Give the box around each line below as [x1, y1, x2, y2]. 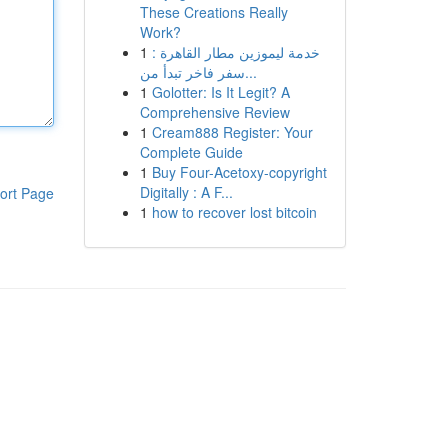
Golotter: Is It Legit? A [151, 82, 290, 102]
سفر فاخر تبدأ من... [244, 62, 257, 82]
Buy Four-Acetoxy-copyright [151, 162, 327, 182]
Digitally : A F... [139, 182, 233, 202]
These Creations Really [139, 2, 288, 22]
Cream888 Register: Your [151, 122, 313, 142]
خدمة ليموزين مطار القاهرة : [151, 42, 320, 62]
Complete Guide [139, 142, 243, 162]
